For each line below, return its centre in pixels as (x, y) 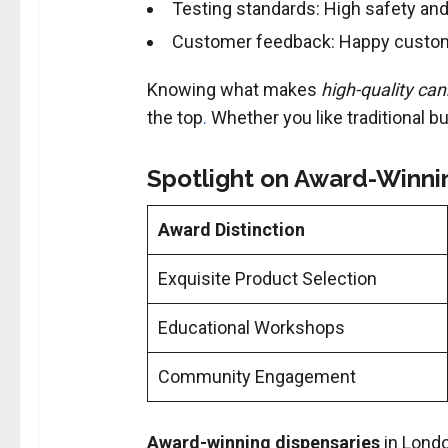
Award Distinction (231, 230)
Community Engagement (256, 377)
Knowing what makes (233, 90)
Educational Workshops (251, 328)
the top (174, 118)
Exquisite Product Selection (267, 279)
